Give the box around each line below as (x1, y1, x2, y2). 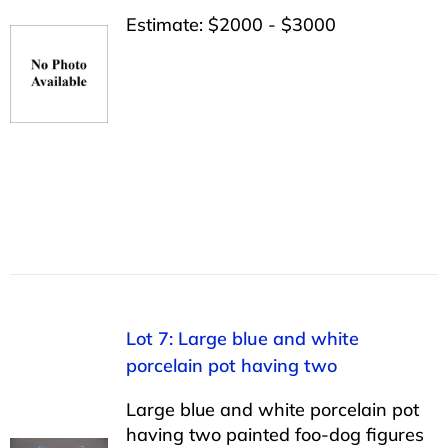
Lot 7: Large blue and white (125, 326, 359, 350)
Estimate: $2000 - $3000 (125, 12, 336, 36)
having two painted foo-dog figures (125, 422, 424, 446)
